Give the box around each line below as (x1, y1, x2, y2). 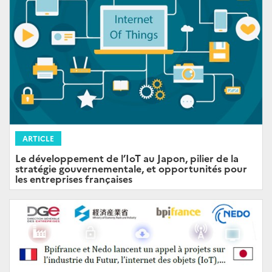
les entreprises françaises (15, 172, 132, 186)
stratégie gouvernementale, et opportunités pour (15, 161, 247, 175)
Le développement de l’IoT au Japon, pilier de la (15, 151, 239, 165)
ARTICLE (22, 133, 54, 144)
